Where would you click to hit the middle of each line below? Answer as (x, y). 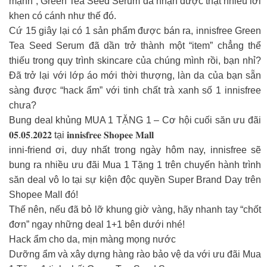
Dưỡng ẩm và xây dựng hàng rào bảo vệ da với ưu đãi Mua (135, 254)
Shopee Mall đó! (44, 195)
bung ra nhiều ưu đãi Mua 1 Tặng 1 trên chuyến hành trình (135, 165)
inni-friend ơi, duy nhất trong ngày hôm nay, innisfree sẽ (135, 150)
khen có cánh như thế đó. (63, 16)
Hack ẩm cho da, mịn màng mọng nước (92, 240)
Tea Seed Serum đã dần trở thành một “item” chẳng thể (135, 46)
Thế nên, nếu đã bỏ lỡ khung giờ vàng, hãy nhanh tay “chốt (135, 210)
